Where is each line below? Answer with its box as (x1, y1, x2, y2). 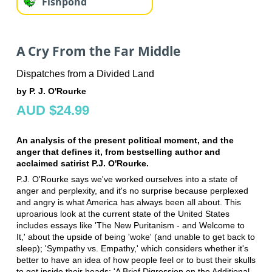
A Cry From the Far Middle (16, 42, 180, 60)
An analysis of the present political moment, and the (16, 135, 234, 145)
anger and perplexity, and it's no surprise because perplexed (16, 185, 248, 195)
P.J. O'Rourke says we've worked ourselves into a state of (16, 174, 237, 184)
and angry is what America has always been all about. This (16, 197, 241, 207)
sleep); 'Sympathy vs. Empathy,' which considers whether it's (16, 243, 248, 253)
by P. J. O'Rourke (16, 86, 86, 96)
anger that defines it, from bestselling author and (16, 146, 220, 157)
